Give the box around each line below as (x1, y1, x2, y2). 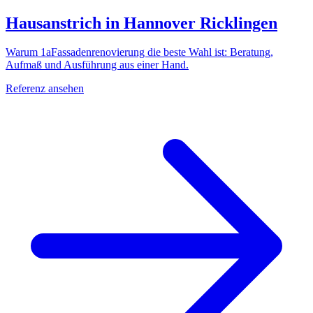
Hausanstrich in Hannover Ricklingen (6, 13, 277, 32)
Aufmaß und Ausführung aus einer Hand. (6, 59, 189, 71)
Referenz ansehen (6, 82, 84, 95)
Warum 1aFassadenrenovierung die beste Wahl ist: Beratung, (6, 46, 273, 59)
